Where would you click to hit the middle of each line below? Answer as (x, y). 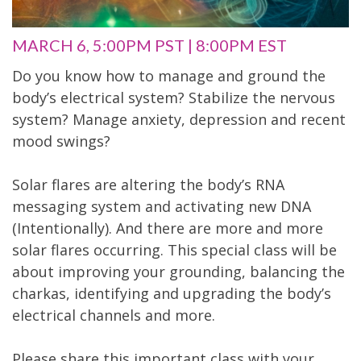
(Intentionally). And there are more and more (168, 228)
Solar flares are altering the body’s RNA (148, 184)
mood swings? (61, 141)
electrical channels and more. (114, 315)
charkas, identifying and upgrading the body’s (172, 293)
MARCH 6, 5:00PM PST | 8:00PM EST (149, 45)
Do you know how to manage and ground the (169, 75)
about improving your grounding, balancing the (178, 271)
